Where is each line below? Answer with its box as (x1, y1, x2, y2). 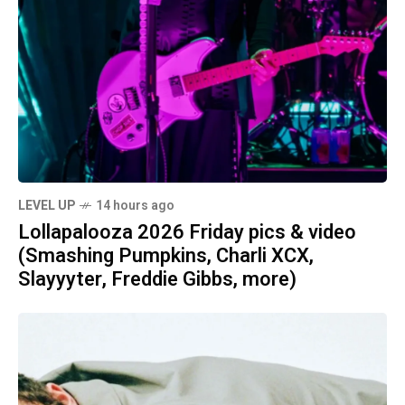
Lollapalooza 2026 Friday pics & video (18, 217, 356, 247)
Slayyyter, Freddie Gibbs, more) (18, 264, 297, 294)
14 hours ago (96, 195, 174, 215)
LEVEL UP (18, 195, 75, 215)
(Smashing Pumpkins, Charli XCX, (18, 240, 314, 270)
